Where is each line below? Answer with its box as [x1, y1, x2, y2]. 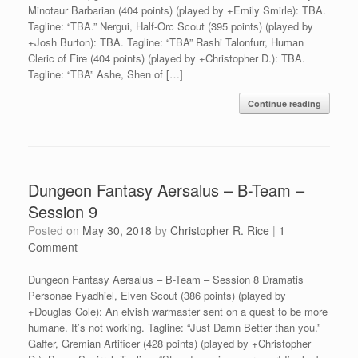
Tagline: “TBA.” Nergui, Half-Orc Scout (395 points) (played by [28, 18, 313, 34]
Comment [28, 238, 78, 255]
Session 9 [28, 199, 97, 223]
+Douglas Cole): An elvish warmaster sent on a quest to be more [28, 303, 328, 319]
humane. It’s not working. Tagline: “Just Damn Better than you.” [28, 319, 320, 335]
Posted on [35, 221, 82, 238]
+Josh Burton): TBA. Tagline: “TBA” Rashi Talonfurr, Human [28, 34, 304, 50]
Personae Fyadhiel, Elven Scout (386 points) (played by [28, 287, 286, 303]
